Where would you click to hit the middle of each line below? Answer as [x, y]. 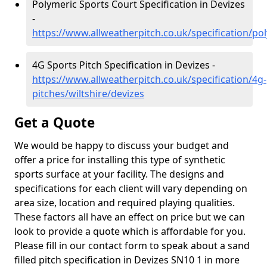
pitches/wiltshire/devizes [88, 94]
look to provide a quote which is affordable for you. [130, 231]
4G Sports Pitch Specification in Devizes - [124, 65]
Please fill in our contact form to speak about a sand [132, 246]
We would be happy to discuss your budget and [122, 145]
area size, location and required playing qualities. [125, 203]
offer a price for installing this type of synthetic [120, 160]
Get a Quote [55, 122]
